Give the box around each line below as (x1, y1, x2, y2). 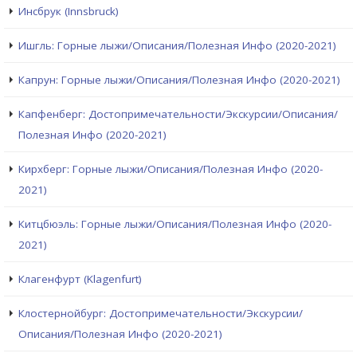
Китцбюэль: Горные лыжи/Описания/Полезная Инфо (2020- (18, 217, 331, 232)
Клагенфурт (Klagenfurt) (18, 272, 142, 287)
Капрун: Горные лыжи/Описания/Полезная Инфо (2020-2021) (18, 73, 340, 88)
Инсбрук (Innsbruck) (18, 4, 119, 19)
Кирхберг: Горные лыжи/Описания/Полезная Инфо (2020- (18, 162, 323, 177)
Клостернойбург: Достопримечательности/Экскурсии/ (18, 306, 303, 321)
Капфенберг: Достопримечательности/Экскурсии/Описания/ (18, 107, 338, 122)
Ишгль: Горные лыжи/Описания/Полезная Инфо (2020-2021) (18, 38, 336, 53)
